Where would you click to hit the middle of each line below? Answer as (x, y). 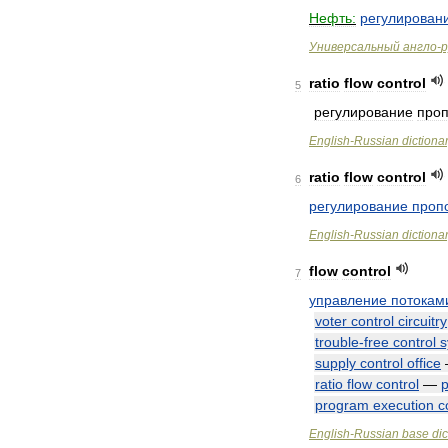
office (424, 363)
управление (348, 300)
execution (403, 405)
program (342, 405)
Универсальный (354, 47)
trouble (337, 342)
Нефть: (332, 18)
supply (335, 363)
